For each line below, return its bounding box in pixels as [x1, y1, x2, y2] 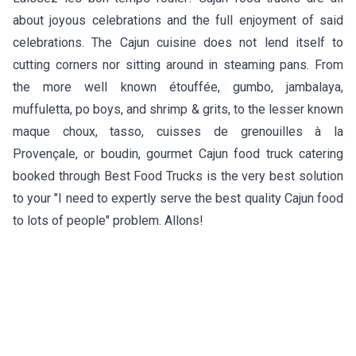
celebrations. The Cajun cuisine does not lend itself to [13, 34, 343, 50]
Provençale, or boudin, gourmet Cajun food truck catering [13, 145, 343, 161]
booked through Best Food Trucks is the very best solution [13, 168, 343, 184]
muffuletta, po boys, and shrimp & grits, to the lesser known [13, 101, 343, 117]
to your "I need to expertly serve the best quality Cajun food [13, 190, 343, 206]
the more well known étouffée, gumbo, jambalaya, [13, 79, 343, 95]
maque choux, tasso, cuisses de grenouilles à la [13, 123, 343, 139]
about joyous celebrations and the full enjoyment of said [13, 12, 343, 28]
